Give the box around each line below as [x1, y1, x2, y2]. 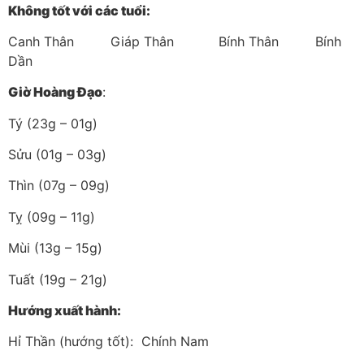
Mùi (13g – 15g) [8, 240, 102, 257]
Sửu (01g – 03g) [8, 146, 106, 163]
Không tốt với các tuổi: [8, 2, 150, 19]
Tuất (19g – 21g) [8, 271, 107, 288]
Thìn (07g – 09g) [8, 177, 110, 194]
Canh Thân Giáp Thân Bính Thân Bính [8, 32, 341, 50]
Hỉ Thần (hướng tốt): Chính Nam [8, 333, 209, 350]
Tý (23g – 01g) [8, 115, 97, 132]
